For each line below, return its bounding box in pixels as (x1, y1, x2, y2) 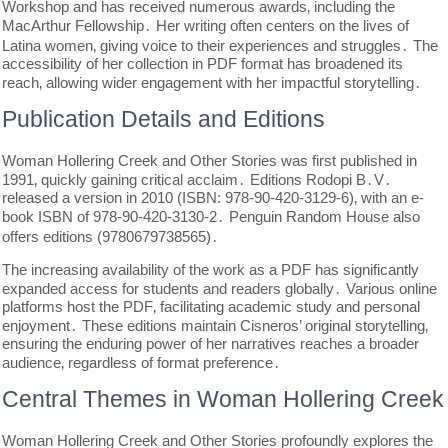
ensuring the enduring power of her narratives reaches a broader (2, 335, 420, 352)
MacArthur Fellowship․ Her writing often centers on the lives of (2, 17, 410, 34)
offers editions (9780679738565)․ (2, 228, 220, 245)
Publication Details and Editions (2, 106, 326, 132)
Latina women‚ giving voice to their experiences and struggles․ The (2, 37, 439, 54)
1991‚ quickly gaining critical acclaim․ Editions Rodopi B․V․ (2, 171, 393, 188)
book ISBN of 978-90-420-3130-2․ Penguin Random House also (2, 208, 421, 225)
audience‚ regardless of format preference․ (2, 354, 282, 371)
